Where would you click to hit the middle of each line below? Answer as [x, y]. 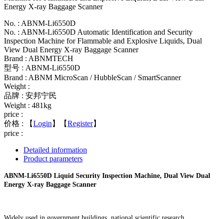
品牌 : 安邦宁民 [30, 95]
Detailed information [55, 150]
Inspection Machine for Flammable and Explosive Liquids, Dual [103, 41]
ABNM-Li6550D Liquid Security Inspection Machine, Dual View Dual [107, 175]
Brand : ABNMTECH [39, 58]
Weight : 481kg [28, 105]
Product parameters [53, 158]
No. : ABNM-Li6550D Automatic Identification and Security [98, 32]
